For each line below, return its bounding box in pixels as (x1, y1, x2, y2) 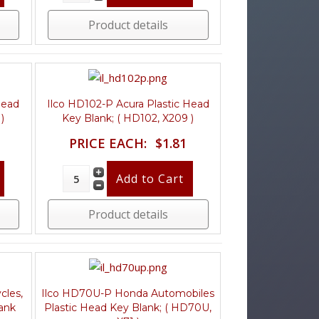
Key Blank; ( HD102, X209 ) (62, 111, 194, 125)
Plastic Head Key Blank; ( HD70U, (44, 300, 212, 314)
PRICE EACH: (69, 134, 147, 152)
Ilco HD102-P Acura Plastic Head (46, 97, 209, 110)
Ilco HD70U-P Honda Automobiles (41, 286, 215, 300)
